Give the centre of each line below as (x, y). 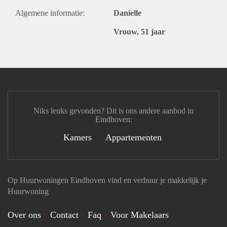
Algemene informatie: (50, 13)
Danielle (127, 13)
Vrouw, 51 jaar (139, 32)
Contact (64, 215)
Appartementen (134, 137)
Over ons (24, 215)
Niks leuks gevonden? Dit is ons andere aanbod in (113, 111)
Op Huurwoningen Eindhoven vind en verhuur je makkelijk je (107, 180)
